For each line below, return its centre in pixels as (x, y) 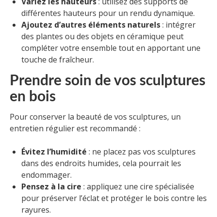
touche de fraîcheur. (58, 60)
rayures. (36, 210)
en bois (33, 97)
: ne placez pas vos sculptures (141, 152)
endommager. (46, 175)
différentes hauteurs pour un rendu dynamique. (108, 13)
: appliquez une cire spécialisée (138, 187)
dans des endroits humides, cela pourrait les (101, 163)
